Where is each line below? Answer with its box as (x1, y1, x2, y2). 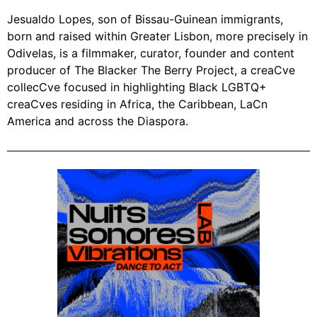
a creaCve (241, 63, 295, 78)
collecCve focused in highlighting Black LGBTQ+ (7, 80, 267, 95)
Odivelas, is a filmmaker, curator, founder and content (7, 46, 294, 61)
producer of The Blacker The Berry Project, (7, 63, 241, 78)
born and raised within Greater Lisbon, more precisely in (7, 29, 308, 44)
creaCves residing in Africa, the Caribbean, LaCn (7, 97, 267, 112)
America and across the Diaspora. (7, 114, 188, 129)
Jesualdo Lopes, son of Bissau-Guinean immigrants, (7, 12, 283, 27)
